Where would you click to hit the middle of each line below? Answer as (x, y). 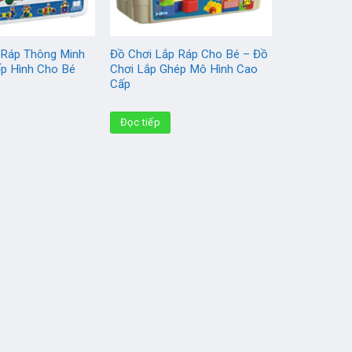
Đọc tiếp (141, 122)
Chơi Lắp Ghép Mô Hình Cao (184, 69)
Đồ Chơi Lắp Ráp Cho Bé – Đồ (189, 54)
